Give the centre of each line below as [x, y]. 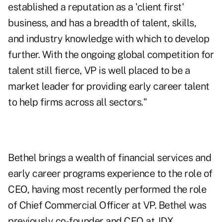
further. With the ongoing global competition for [111, 55]
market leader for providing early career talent [109, 86]
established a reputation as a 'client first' [96, 7]
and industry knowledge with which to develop [109, 39]
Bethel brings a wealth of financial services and [110, 158]
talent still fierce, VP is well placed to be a [99, 71]
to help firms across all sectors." [77, 102]
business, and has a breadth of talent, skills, [102, 23]
